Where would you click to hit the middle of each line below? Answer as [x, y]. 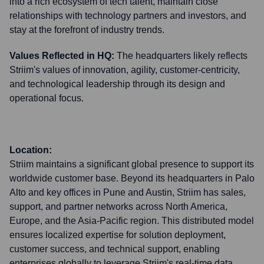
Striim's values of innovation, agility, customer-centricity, [125, 70]
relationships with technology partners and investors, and [128, 16]
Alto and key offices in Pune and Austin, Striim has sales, [128, 192]
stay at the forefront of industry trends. [87, 30]
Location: [31, 150]
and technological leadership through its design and [117, 84]
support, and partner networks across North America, [118, 207]
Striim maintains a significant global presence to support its [132, 164]
